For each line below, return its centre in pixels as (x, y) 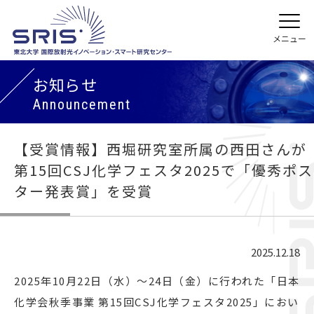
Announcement (82, 104)
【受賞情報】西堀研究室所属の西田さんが (161, 149)
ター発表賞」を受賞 (83, 191)
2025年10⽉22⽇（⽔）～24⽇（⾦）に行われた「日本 (157, 281)
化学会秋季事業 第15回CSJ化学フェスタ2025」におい (157, 302)
